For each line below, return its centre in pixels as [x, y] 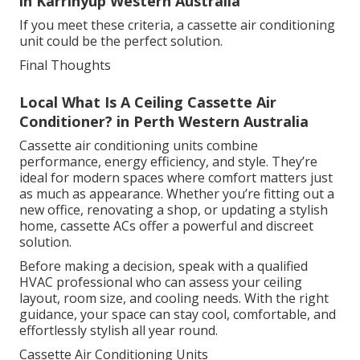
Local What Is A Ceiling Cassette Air [148, 102]
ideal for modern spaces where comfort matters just [176, 178]
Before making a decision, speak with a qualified [164, 266]
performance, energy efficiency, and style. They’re [168, 162]
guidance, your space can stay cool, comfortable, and [178, 315]
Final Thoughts [65, 65]
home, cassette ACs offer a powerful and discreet [166, 226]
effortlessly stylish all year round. [119, 331]
